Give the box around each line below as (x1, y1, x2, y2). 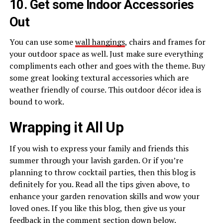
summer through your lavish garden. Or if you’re (9, 155, 183, 166)
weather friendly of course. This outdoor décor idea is (9, 84, 201, 96)
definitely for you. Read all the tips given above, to (9, 179, 190, 190)
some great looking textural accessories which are (9, 72, 189, 84)
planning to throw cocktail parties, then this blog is (9, 167, 196, 178)
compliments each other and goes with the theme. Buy (9, 60, 205, 72)
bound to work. (9, 96, 64, 108)
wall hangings (75, 36, 125, 48)
